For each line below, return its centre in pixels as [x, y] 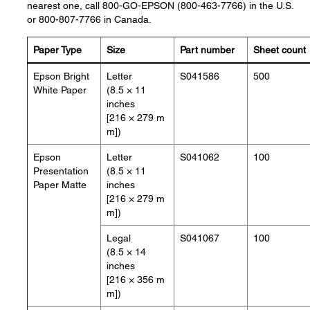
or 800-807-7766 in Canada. [89, 19]
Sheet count [280, 50]
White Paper [60, 90]
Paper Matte [60, 185]
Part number [207, 50]
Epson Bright [61, 76]
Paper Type [57, 50]
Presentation [61, 171]
